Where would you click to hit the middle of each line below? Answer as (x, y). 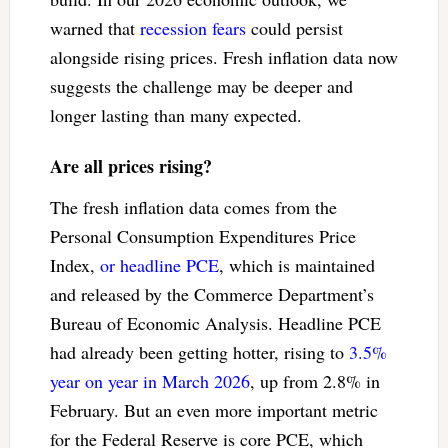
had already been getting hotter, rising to (199, 351)
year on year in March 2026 (149, 380)
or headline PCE (159, 264)
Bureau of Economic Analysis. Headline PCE (215, 322)
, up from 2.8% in (314, 380)
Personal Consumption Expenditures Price (202, 235)
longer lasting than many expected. (175, 114)
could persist (294, 27)
